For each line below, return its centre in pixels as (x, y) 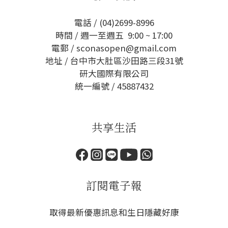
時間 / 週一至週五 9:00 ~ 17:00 (114, 35)
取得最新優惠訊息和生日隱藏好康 (114, 212)
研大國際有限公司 (114, 73)
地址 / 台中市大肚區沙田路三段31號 (114, 61)
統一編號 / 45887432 (114, 86)
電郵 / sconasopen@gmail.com (114, 48)
